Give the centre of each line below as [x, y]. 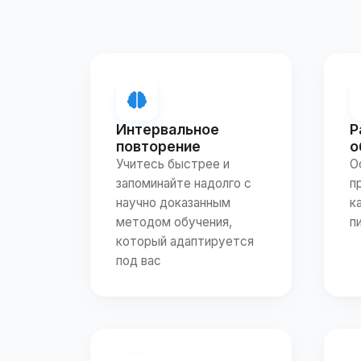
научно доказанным [173, 202]
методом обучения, [174, 222]
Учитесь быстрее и [173, 164]
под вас [139, 260]
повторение [158, 146]
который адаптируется [185, 241]
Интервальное [168, 129]
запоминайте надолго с [184, 183]
